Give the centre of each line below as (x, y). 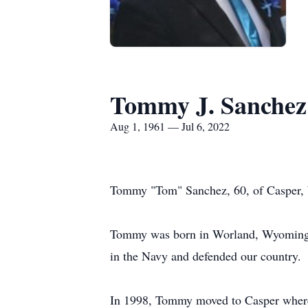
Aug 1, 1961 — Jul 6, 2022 (170, 126)
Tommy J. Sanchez (208, 104)
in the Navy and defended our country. (206, 256)
